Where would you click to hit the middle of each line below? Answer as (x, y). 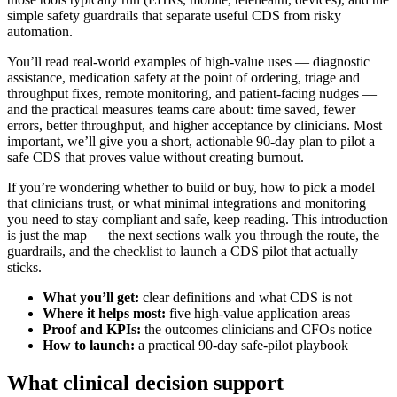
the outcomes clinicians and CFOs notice (257, 330)
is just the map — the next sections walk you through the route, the (193, 236)
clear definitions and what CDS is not (245, 298)
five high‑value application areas (258, 314)
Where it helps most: (104, 314)
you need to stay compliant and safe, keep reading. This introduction (198, 220)
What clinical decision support (145, 383)
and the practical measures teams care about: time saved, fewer (181, 110)
